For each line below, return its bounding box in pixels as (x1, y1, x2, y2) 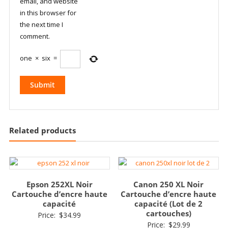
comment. (19, 31, 50, 41)
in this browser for (19, 8, 76, 17)
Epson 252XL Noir (26, 179, 93, 189)
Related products (9, 125, 76, 135)
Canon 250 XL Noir (133, 179, 204, 189)
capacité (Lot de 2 (134, 198, 203, 209)
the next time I (19, 19, 63, 29)
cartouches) (146, 208, 191, 218)
